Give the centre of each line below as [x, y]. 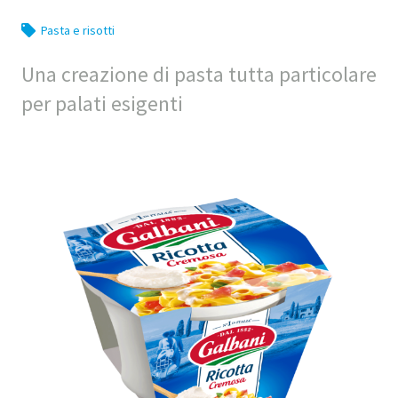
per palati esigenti [102, 104]
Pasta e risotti [78, 31]
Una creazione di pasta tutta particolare [199, 75]
